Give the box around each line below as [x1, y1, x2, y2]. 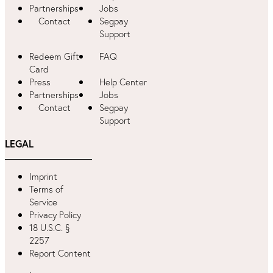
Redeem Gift [29, 50, 79, 62]
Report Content [29, 247, 91, 260]
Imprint [29, 171, 57, 183]
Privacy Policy [29, 209, 81, 221]
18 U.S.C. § [29, 222, 70, 234]
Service [29, 196, 57, 208]
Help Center [99, 76, 147, 88]
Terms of [29, 183, 63, 196]
